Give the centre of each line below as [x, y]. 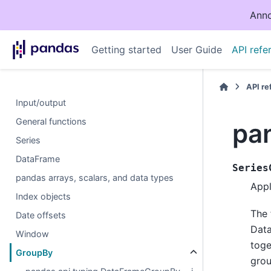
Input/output [41, 103]
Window [33, 234]
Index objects [44, 196]
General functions [51, 121]
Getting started [126, 50]
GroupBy [34, 253]
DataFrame [38, 159]
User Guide [196, 50]
